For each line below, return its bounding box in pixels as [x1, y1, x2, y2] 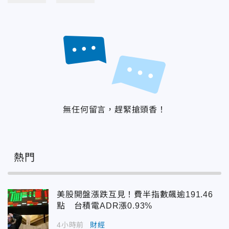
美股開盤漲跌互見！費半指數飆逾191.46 [57, 190, 213, 199]
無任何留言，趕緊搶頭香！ [63, 105, 166, 114]
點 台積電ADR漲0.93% [57, 201, 153, 210]
